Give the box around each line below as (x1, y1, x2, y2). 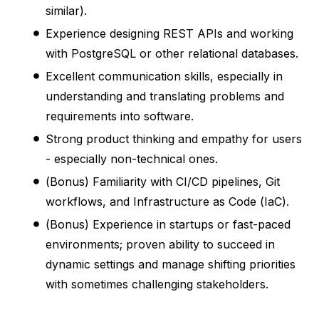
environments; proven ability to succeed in (46, 236, 275, 251)
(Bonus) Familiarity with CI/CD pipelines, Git (46, 174, 280, 189)
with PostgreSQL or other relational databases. (46, 46, 298, 61)
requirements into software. (46, 108, 194, 123)
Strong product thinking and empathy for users (46, 131, 302, 146)
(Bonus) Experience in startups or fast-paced (46, 216, 291, 231)
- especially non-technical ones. (46, 151, 218, 166)
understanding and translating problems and (46, 88, 284, 103)
